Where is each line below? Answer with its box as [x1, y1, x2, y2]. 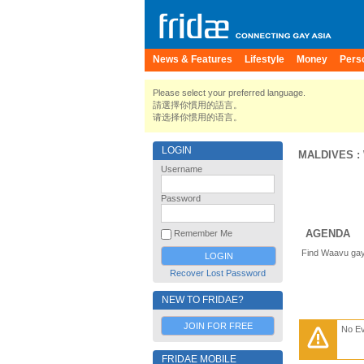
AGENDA [305, 227, 350, 240]
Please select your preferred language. [153, 88, 305, 97]
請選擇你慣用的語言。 [153, 100, 242, 110]
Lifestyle [245, 54, 284, 65]
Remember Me [171, 228, 232, 239]
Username [161, 164, 202, 174]
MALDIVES [298, 149, 353, 161]
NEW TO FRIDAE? [162, 294, 244, 305]
